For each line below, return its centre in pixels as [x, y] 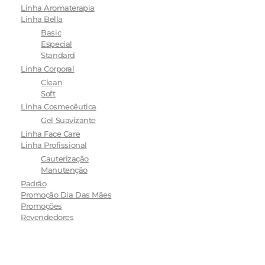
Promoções [41, 206]
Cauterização [65, 159]
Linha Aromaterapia [58, 8]
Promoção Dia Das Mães [66, 194]
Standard [58, 55]
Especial [56, 44]
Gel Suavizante [68, 121]
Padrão [34, 183]
